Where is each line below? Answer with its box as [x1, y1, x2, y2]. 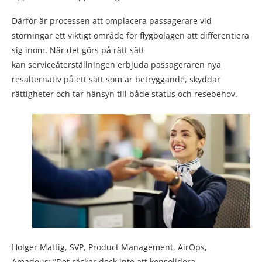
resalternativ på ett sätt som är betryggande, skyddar [12, 74, 220, 85]
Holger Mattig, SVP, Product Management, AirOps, [12, 242, 207, 253]
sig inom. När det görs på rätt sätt [12, 44, 144, 56]
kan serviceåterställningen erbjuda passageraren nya [12, 59, 221, 71]
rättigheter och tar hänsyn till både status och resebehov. [12, 88, 237, 100]
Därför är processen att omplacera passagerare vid [12, 15, 212, 27]
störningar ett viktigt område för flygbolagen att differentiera [12, 30, 249, 42]
